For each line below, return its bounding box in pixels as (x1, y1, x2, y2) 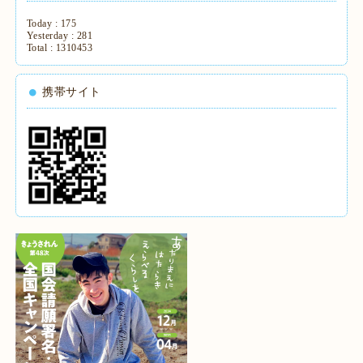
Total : (26, 42, 56, 54)
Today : (26, 18, 61, 30)
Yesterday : (26, 30, 77, 42)
